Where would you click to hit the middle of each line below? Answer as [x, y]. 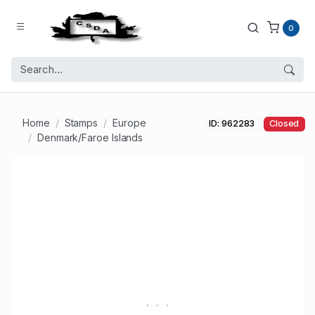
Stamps [81, 123]
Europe [129, 123]
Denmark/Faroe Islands [90, 138]
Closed [284, 124]
